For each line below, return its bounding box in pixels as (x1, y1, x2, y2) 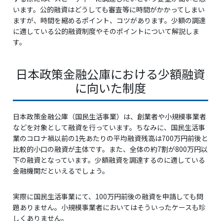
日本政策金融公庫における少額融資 (16, 65, 205, 82)
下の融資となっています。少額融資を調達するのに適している (13, 155, 205, 165)
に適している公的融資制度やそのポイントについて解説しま (13, 26, 199, 36)
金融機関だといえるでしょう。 (13, 166, 109, 176)
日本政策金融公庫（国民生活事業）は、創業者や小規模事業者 (13, 111, 206, 121)
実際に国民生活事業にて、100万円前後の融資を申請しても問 (13, 191, 203, 201)
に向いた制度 (75, 79, 146, 96)
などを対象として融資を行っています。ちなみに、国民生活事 (13, 122, 205, 132)
